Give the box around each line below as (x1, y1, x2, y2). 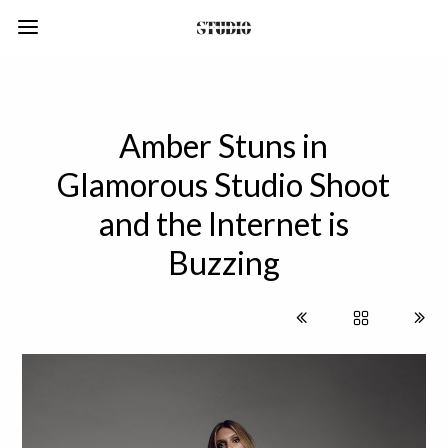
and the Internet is (98, 204, 349, 243)
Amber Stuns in (119, 126, 329, 165)
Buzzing (167, 243, 280, 282)
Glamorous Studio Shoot (57, 165, 391, 204)
